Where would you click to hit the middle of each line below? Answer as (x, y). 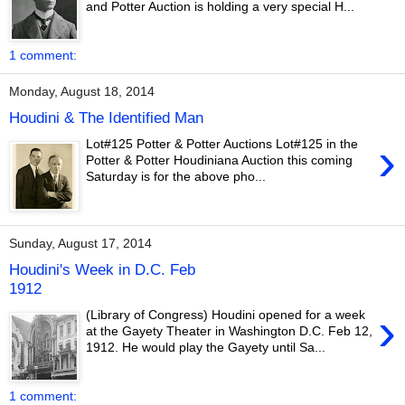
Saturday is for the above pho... (176, 177)
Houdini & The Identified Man (106, 118)
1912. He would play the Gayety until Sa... (206, 348)
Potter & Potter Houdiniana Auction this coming (220, 160)
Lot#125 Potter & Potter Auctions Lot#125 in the (222, 144)
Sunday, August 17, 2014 (80, 244)
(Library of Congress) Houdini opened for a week (226, 315)
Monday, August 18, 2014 (82, 92)
